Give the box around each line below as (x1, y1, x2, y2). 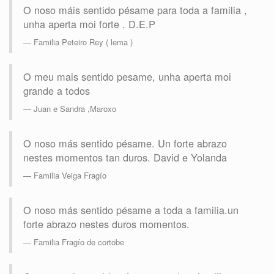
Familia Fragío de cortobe (34, 236, 124, 248)
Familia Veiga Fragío (34, 169, 106, 182)
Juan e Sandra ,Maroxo (34, 103, 116, 115)
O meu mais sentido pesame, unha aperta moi (23, 69, 231, 84)
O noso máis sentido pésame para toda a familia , (23, 2, 247, 18)
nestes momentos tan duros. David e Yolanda (23, 150, 227, 165)
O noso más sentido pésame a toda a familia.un (23, 202, 239, 218)
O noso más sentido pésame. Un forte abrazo (23, 136, 227, 151)
